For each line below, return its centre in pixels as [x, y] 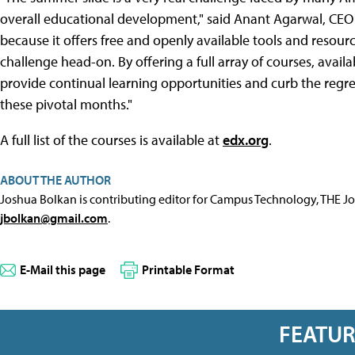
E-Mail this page [63, 269]
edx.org [246, 139]
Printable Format [188, 269]
